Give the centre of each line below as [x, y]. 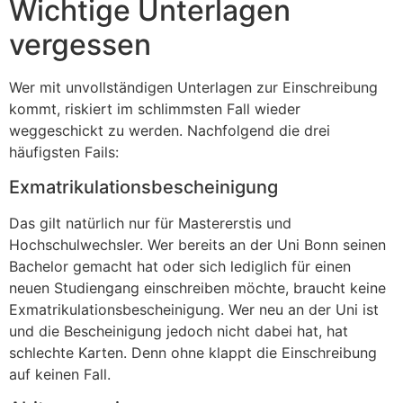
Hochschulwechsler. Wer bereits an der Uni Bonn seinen [197, 244]
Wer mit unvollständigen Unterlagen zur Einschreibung [193, 88]
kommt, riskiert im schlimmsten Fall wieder [155, 109]
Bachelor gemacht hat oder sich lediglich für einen [180, 266]
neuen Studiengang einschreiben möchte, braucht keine [197, 287]
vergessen [80, 45]
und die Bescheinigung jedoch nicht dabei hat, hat [179, 331]
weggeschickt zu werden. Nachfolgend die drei [170, 131]
